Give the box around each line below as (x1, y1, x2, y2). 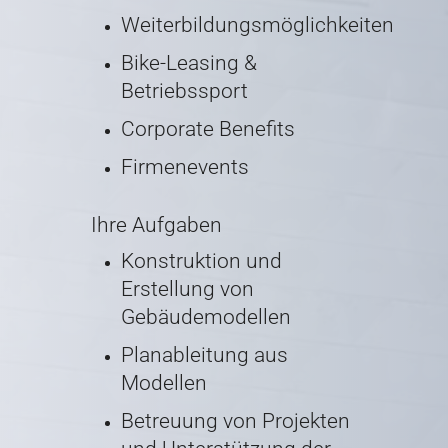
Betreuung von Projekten (120, 409, 350, 434)
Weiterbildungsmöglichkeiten (120, 13, 394, 38)
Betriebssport (120, 79, 248, 104)
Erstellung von (120, 277, 254, 302)
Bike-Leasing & (120, 51, 257, 76)
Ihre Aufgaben (90, 213, 227, 238)
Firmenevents (120, 155, 249, 180)
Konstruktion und (120, 249, 282, 274)
